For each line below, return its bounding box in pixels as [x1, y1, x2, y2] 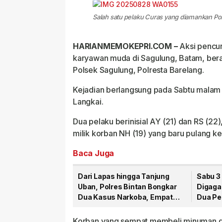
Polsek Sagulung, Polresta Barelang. [73, 65, 204, 75]
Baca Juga [73, 148, 114, 158]
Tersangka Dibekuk [78, 203, 145, 212]
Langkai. [73, 97, 104, 107]
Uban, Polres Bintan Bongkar [78, 182, 177, 191]
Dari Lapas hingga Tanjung [78, 172, 169, 180]
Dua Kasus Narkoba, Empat [78, 193, 173, 201]
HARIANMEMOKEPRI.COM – [73, 41, 178, 51]
